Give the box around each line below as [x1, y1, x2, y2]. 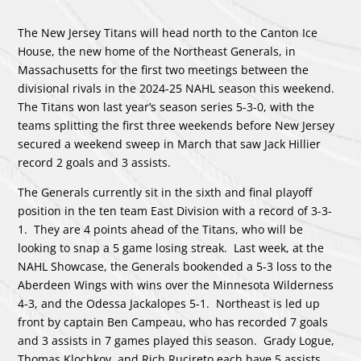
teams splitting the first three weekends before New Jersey [18, 118, 335, 134]
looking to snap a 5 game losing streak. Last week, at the [18, 240, 325, 256]
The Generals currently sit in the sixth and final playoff [18, 185, 313, 201]
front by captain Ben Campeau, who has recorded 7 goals [18, 314, 329, 330]
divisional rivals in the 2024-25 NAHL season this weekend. [18, 81, 338, 97]
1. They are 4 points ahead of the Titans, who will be [18, 222, 304, 238]
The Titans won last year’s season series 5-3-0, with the [18, 99, 315, 115]
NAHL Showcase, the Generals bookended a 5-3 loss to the [18, 259, 333, 275]
